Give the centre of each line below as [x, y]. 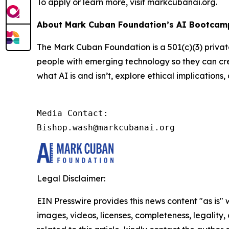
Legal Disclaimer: [71, 178]
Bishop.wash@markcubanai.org [106, 128]
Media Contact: [73, 113]
